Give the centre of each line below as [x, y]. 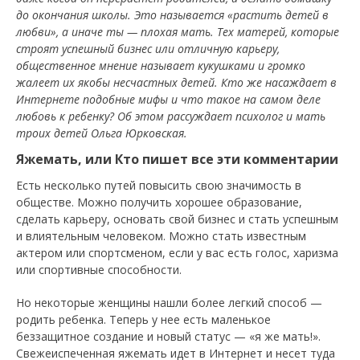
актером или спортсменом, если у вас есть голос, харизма [177, 253]
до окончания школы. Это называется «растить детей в [172, 15]
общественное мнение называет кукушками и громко [161, 65]
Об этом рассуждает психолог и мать [221, 116]
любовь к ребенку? [67, 116]
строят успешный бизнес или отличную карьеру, [148, 49]
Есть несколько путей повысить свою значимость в [159, 185]
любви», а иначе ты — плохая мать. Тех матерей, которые [178, 32]
